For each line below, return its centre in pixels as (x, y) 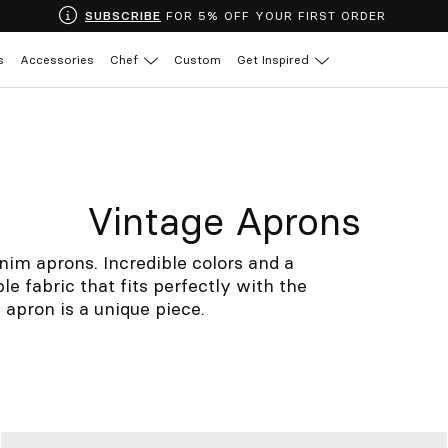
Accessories (57, 59)
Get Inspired (273, 59)
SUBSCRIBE (123, 15)
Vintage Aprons (224, 221)
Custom (197, 59)
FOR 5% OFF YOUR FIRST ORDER (273, 15)
